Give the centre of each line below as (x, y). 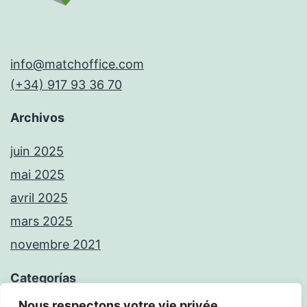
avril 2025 (39, 197)
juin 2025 (37, 151)
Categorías (43, 278)
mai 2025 (37, 174)
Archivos (37, 117)
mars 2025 (41, 221)
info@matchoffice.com (77, 64)
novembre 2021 (56, 244)
